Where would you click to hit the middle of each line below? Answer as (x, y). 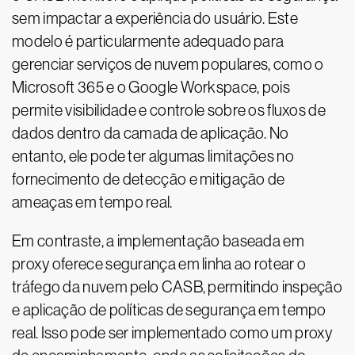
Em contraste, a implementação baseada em (158, 241)
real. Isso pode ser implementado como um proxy (172, 333)
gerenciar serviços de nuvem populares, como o (168, 65)
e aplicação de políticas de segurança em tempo (169, 310)
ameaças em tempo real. (92, 202)
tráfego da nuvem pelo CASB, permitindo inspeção (177, 287)
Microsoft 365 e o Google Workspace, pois (151, 88)
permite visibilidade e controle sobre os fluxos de (169, 111)
